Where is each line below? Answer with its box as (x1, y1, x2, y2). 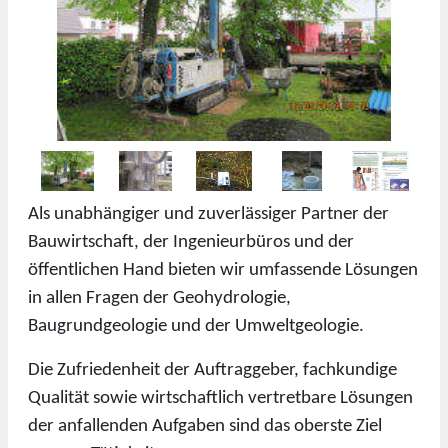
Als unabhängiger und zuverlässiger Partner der (28, 204, 389, 224)
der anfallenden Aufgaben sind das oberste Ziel (28, 416, 382, 436)
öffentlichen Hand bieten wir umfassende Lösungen (28, 260, 418, 280)
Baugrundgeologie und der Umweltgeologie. (28, 316, 364, 336)
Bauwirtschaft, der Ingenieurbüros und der (28, 232, 354, 252)
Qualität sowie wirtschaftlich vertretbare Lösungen (28, 388, 413, 408)
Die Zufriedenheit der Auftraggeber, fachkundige (28, 360, 397, 380)
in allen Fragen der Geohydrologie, (28, 288, 291, 308)
